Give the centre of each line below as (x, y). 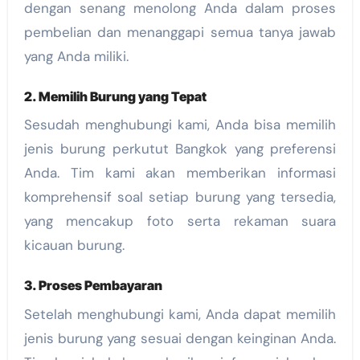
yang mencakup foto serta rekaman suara (180, 221)
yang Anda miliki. (76, 56)
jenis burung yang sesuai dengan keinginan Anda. (180, 338)
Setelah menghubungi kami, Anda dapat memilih (180, 314)
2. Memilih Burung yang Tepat (115, 96)
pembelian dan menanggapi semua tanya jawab (180, 32)
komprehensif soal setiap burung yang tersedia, (180, 197)
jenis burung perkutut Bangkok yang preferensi (180, 149)
